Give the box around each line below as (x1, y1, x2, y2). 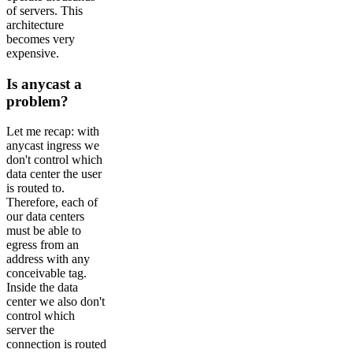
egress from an (6, 238, 79, 252)
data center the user (6, 167, 102, 181)
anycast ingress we (6, 139, 99, 153)
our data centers (6, 210, 84, 224)
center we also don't (6, 295, 105, 309)
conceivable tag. (6, 266, 87, 281)
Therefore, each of (6, 195, 98, 210)
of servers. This (6, 4, 83, 18)
